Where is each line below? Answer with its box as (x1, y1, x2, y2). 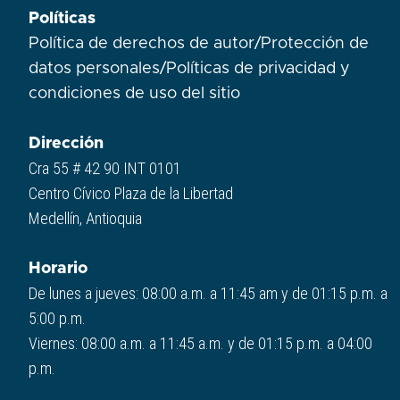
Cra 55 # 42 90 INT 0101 (29, 159, 181, 179)
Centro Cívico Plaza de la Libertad (29, 184, 233, 204)
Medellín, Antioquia (29, 209, 142, 229)
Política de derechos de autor (29, 36, 254, 53)
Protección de (261, 36, 369, 53)
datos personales (29, 61, 160, 78)
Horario (29, 261, 87, 278)
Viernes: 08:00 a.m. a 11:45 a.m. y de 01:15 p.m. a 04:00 (29, 334, 372, 354)
